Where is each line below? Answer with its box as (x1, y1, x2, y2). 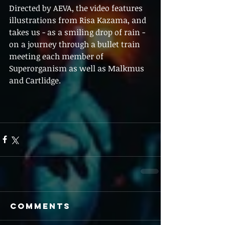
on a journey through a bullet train (9, 38, 142, 50)
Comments (10, 200, 71, 211)
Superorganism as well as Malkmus (9, 62, 146, 74)
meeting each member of (9, 50, 105, 62)
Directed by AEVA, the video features (9, 2, 145, 14)
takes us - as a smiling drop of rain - (9, 26, 147, 38)
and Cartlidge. (9, 74, 61, 86)
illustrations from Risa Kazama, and (9, 14, 148, 26)
